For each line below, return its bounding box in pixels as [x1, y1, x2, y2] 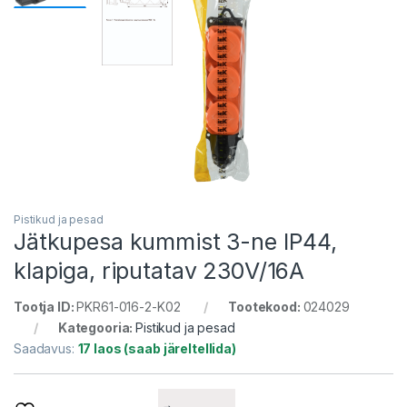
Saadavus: [14, 341, 78, 357]
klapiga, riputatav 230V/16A [14, 257, 305, 285]
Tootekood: [228, 299, 303, 315]
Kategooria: [57, 320, 136, 336]
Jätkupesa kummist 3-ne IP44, [14, 228, 338, 256]
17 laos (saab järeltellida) [77, 341, 236, 357]
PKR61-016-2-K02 [76, 299, 181, 315]
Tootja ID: [14, 299, 77, 315]
